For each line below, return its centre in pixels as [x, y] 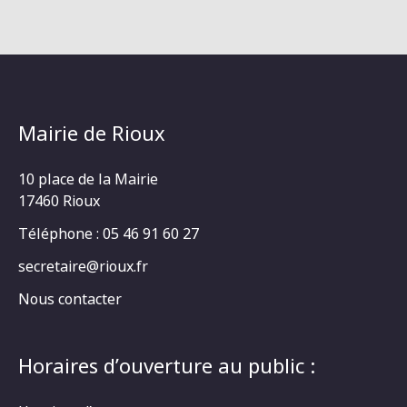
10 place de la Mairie [88, 179]
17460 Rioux [59, 200]
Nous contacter [70, 298]
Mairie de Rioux [92, 132]
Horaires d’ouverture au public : [167, 365]
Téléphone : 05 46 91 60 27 [109, 233]
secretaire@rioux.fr [83, 266]
